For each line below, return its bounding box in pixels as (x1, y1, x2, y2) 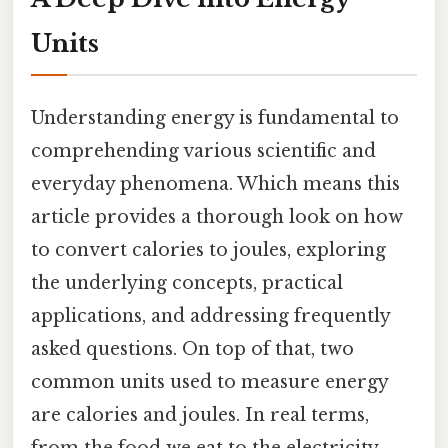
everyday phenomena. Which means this (31, 172, 400, 195)
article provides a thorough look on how (31, 205, 403, 228)
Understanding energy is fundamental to (31, 106, 399, 129)
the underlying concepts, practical (31, 271, 343, 294)
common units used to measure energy (31, 370, 388, 393)
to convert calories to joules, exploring (31, 238, 386, 261)
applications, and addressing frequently (31, 304, 390, 327)
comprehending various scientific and (31, 139, 376, 162)
